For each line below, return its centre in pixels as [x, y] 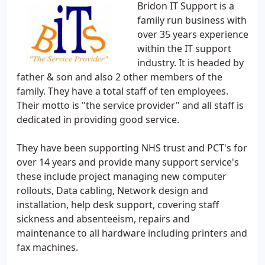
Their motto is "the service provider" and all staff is [130, 105]
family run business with [192, 20]
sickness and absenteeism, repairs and [103, 219]
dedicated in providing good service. [98, 119]
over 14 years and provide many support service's [128, 162]
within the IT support [184, 49]
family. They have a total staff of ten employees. [122, 91]
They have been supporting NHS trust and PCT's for [132, 148]
